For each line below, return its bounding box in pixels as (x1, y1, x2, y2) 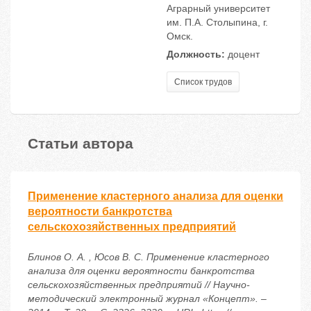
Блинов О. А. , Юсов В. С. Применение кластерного (28, 251, 269, 263)
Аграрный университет (167, 3, 270, 15)
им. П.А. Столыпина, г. (167, 17, 268, 28)
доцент (225, 49, 260, 60)
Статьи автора (28, 132, 133, 153)
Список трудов (174, 77, 232, 87)
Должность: (167, 49, 225, 60)
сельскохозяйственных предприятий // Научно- (28, 279, 250, 291)
